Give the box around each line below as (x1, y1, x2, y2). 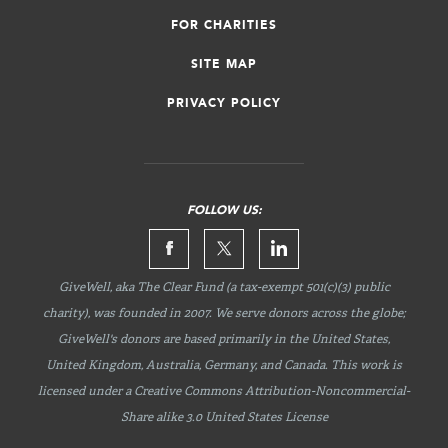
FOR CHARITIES (171, 19, 277, 32)
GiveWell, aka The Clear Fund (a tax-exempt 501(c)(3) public (58, 282, 390, 295)
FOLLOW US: (186, 205, 262, 218)
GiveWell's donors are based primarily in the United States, (58, 334, 390, 347)
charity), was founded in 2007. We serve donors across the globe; (43, 308, 405, 321)
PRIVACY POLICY (167, 97, 281, 110)
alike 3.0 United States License (152, 412, 328, 425)
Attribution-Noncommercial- (245, 386, 410, 399)
